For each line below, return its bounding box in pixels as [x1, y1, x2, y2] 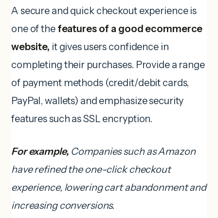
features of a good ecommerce [57, 22, 203, 35]
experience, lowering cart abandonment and [11, 181, 207, 193]
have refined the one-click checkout [11, 163, 171, 175]
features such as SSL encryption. [11, 112, 153, 125]
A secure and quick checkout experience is [11, 4, 197, 17]
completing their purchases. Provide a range [11, 58, 205, 71]
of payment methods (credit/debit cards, [11, 76, 189, 89]
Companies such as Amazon [69, 145, 196, 157]
